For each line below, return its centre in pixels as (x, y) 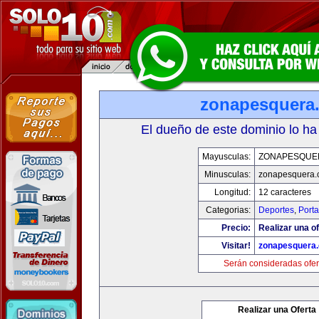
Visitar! (236, 246)
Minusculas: (228, 174)
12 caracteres (285, 192)
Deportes (276, 210)
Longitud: (232, 192)
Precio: (236, 228)
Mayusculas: (226, 157)
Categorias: (228, 210)
